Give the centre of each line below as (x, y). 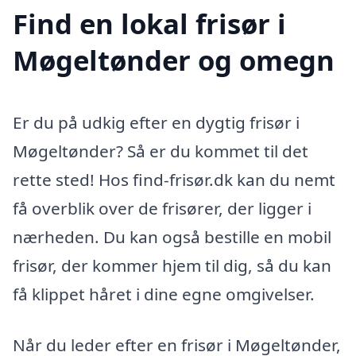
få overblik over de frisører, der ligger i (162, 208)
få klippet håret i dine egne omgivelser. (164, 294)
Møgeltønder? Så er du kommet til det (161, 151)
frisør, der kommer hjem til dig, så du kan (172, 265)
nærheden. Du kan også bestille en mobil (172, 236)
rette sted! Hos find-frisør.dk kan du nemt (174, 179)
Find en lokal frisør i (149, 23)
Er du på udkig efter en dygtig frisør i (156, 122)
